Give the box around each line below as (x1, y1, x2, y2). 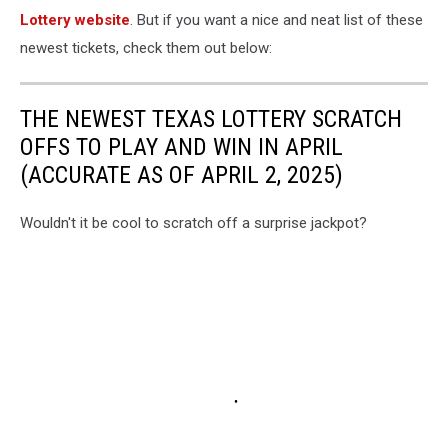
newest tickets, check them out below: (20, 39, 272, 58)
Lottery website (20, 11, 130, 30)
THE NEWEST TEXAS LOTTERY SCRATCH (20, 105, 402, 134)
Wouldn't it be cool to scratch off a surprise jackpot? (20, 214, 367, 233)
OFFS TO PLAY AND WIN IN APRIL (20, 133, 343, 162)
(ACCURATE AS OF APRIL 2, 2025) (20, 161, 343, 190)
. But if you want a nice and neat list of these (130, 11, 423, 30)
